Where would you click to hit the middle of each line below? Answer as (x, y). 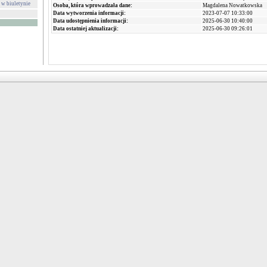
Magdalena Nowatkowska (232, 5)
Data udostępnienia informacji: (91, 21)
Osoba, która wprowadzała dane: (93, 5)
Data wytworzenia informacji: (89, 13)
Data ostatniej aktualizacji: (86, 29)
